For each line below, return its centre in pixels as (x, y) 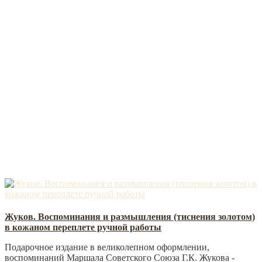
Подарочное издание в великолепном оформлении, (107, 247)
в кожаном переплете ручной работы (83, 227)
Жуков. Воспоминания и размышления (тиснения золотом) (130, 216)
